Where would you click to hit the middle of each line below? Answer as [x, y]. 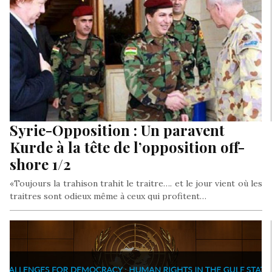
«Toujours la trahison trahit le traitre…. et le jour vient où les [136, 184]
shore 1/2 [40, 164]
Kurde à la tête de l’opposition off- [127, 147]
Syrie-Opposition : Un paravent [117, 130]
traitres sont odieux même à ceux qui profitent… [108, 196]
